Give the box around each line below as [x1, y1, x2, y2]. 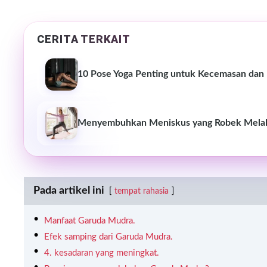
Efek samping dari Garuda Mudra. [44, 232, 173, 242]
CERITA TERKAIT [37, 33, 131, 46]
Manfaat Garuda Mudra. [44, 216, 135, 226]
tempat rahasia [114, 187, 169, 196]
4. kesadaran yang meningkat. [44, 249, 159, 258]
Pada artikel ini [33, 185, 104, 197]
